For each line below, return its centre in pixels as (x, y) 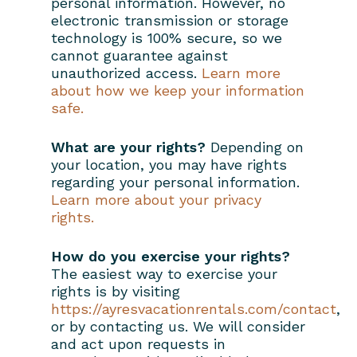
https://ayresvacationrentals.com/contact (194, 308)
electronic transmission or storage (170, 20)
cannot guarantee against (139, 55)
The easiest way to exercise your (164, 273)
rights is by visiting (116, 291)
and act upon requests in (138, 343)
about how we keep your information (178, 90)
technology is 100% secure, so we (167, 37)
